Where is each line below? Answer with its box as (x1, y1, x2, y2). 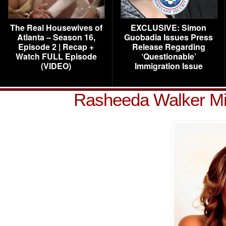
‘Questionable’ (141, 50, 196, 62)
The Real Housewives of (10, 22, 102, 33)
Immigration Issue (134, 60, 203, 72)
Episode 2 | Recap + (18, 41, 94, 52)
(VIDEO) (41, 60, 71, 72)
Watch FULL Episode (15, 50, 97, 62)
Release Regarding (132, 41, 205, 52)
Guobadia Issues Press (124, 31, 213, 43)
